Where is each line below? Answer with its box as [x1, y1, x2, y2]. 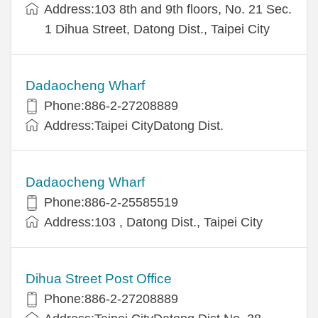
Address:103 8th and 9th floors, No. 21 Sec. [44, 1, 292, 16]
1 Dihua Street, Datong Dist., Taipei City [45, 21, 270, 36]
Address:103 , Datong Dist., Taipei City [44, 214, 263, 229]
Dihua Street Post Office [26, 270, 172, 286]
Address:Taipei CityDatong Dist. [44, 118, 224, 133]
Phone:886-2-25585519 [44, 194, 178, 209]
